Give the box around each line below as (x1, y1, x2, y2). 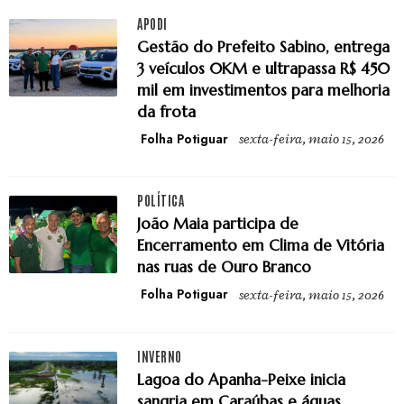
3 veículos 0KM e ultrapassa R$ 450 (137, 59, 390, 79)
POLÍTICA (137, 192, 184, 209)
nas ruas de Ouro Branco (137, 257, 311, 278)
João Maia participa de (137, 214, 298, 234)
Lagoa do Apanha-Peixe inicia (137, 369, 345, 390)
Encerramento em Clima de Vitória (137, 235, 384, 256)
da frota (137, 102, 196, 123)
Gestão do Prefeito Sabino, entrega (137, 37, 390, 58)
